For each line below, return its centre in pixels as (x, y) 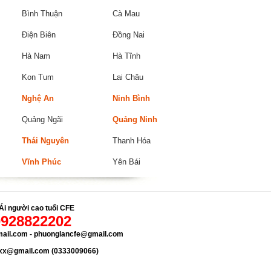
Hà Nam (36, 56)
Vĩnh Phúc (41, 162)
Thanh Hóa (132, 141)
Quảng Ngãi (42, 119)
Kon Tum (38, 77)
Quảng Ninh (135, 119)
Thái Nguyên (45, 141)
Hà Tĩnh (126, 56)
